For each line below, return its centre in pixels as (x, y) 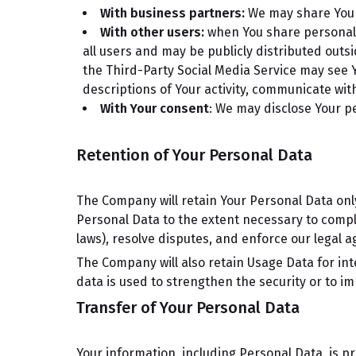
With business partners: (172, 13)
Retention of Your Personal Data (194, 155)
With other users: (152, 32)
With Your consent (155, 108)
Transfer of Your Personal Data (188, 308)
